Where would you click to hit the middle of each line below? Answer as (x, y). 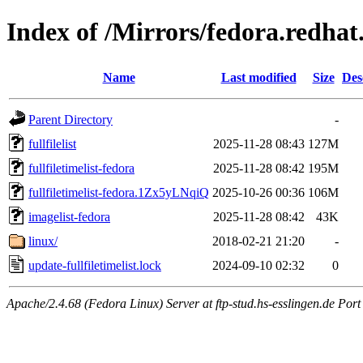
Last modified (258, 77)
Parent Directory (70, 119)
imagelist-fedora (69, 216)
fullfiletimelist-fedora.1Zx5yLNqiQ (119, 192)
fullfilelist (52, 143)
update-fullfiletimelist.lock (95, 265)
